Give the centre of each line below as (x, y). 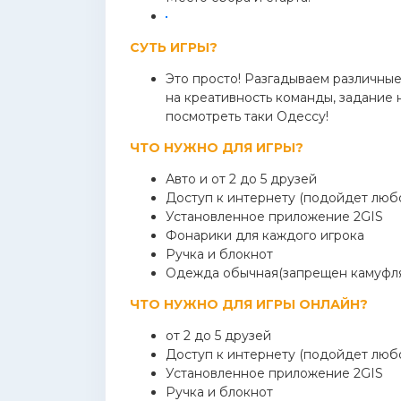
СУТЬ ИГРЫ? (174, 47)
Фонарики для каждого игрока (265, 235)
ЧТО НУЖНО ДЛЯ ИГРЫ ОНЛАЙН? (249, 304)
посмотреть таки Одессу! (247, 116)
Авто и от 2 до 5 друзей (241, 179)
